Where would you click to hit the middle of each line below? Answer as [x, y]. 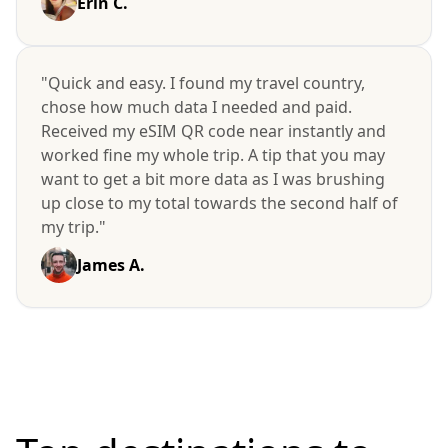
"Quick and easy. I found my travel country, [203, 83]
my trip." [73, 227]
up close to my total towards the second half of [219, 203]
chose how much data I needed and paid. [196, 107]
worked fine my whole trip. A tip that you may [213, 155]
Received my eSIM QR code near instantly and [213, 131]
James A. [111, 265]
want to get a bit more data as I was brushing [213, 179]
